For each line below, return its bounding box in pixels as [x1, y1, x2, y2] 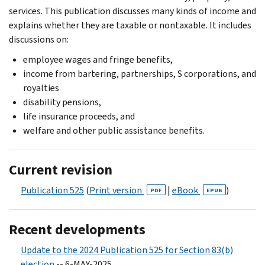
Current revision [9, 160, 112, 179]
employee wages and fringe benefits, [23, 53, 173, 66]
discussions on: [9, 33, 69, 46]
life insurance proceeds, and [23, 109, 135, 122]
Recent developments [9, 219, 146, 239]
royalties [23, 81, 59, 94]
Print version [89, 183, 144, 196]
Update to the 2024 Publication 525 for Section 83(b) [21, 243, 233, 256]
